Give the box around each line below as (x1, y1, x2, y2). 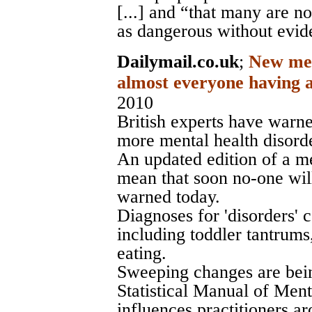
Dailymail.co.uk (117, 52, 239, 72)
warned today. (117, 187, 220, 208)
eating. (117, 243, 166, 264)
